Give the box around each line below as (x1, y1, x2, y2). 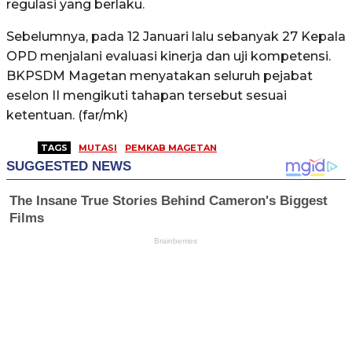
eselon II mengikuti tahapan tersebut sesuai (6, 88, 287, 104)
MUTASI (79, 142, 117, 154)
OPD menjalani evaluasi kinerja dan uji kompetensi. (6, 49, 331, 64)
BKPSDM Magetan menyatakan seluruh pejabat (6, 68, 313, 84)
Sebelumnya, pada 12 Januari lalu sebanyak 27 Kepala (6, 29, 346, 45)
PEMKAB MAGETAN (125, 142, 217, 154)
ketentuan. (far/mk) (6, 108, 128, 123)
